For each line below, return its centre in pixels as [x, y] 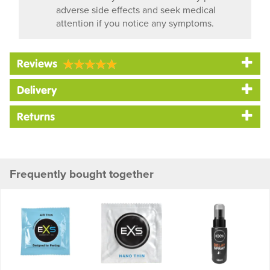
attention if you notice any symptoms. [135, 23]
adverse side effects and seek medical [136, 10]
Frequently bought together [82, 174]
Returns [36, 117]
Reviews [37, 64]
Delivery [37, 90]
